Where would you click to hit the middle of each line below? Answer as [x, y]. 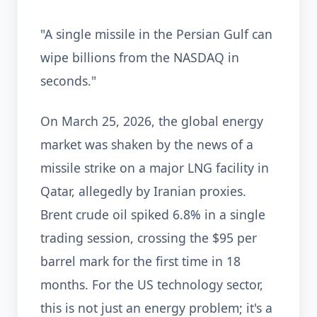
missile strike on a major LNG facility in [155, 168]
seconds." [68, 81]
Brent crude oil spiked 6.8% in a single [153, 214]
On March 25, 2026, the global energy [152, 121]
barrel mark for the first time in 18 [140, 261]
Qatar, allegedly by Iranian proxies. [143, 191]
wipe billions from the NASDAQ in [140, 57]
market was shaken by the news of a [147, 144]
